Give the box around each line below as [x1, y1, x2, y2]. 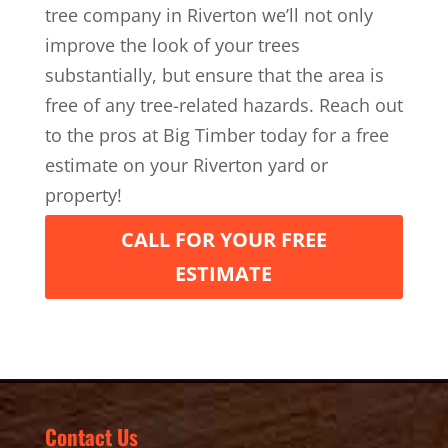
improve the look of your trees [44, 33, 300, 58]
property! [44, 183, 122, 208]
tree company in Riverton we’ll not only [44, 3, 373, 28]
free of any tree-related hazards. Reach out [44, 93, 403, 118]
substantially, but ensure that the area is [44, 63, 384, 88]
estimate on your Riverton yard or [44, 153, 328, 178]
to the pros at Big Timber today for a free [44, 123, 389, 148]
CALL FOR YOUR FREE [120, 226, 327, 254]
